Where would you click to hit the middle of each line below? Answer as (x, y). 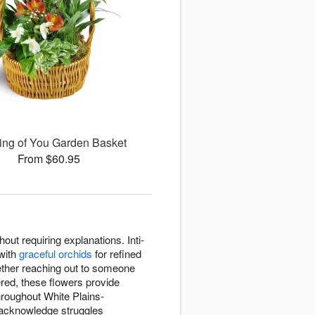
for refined (117, 254)
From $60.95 (49, 159)
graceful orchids (56, 254)
